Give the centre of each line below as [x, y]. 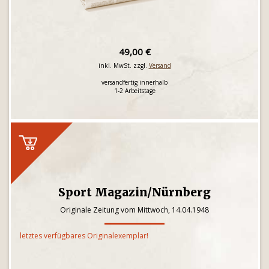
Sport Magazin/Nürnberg [134, 192]
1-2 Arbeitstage [134, 91]
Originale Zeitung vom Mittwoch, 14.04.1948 [134, 210]
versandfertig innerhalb [134, 82]
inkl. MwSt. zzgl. [123, 65]
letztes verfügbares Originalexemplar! [84, 236]
